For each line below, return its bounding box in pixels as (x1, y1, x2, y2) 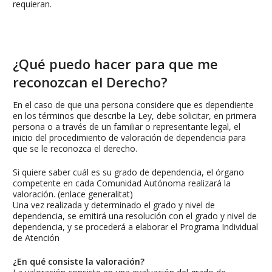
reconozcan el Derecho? (13, 73, 168, 92)
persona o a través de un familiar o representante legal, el (13, 121, 240, 133)
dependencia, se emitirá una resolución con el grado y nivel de (13, 210, 257, 222)
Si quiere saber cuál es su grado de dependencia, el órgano (13, 166, 244, 178)
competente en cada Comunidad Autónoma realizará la (13, 177, 231, 189)
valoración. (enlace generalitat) (13, 188, 133, 200)
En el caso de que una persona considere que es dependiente (13, 99, 254, 111)
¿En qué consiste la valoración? (13, 256, 144, 268)
